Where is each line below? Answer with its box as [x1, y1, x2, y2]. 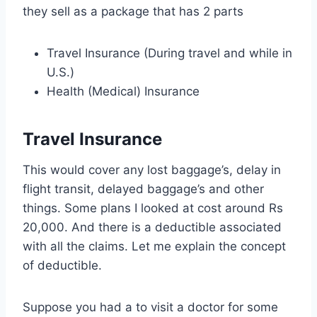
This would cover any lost [23, 163, 171, 178]
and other [205, 182, 264, 197]
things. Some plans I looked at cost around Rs [23, 201, 283, 216]
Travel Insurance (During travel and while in [47, 46, 292, 61]
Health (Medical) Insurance [47, 84, 200, 99]
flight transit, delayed [23, 182, 147, 197]
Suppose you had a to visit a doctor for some [23, 300, 278, 315]
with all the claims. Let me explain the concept [23, 239, 286, 254]
